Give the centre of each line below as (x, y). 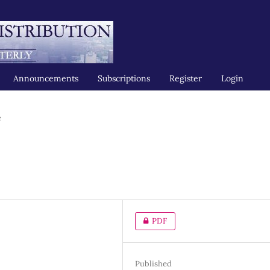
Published (154, 263)
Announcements (46, 78)
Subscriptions (124, 78)
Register (186, 78)
